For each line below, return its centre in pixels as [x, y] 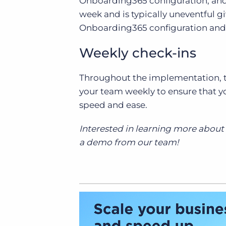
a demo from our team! [129, 142]
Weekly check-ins [138, 53]
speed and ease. [113, 105]
